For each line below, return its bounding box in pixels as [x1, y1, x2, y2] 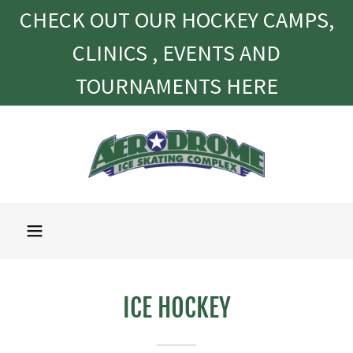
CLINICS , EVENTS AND [72, 39, 281, 67]
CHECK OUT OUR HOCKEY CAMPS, [19, 6, 334, 34]
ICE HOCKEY [122, 292, 231, 324]
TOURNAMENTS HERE [75, 72, 278, 100]
